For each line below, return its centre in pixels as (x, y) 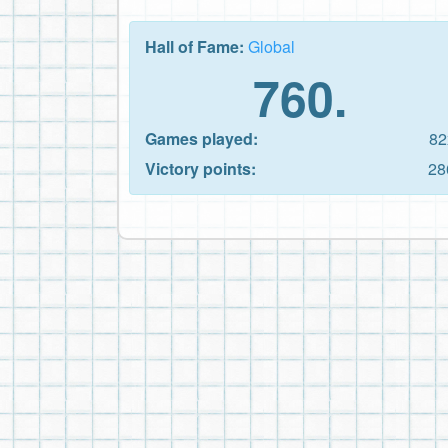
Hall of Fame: (196, 46)
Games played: (201, 138)
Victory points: (200, 168)
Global (271, 46)
